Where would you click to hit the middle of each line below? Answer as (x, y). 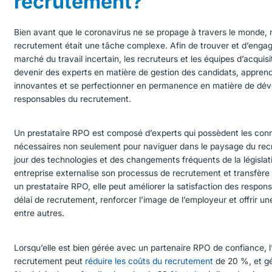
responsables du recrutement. (73, 99)
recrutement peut (50, 261)
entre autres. (39, 213)
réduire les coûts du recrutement (149, 261)
